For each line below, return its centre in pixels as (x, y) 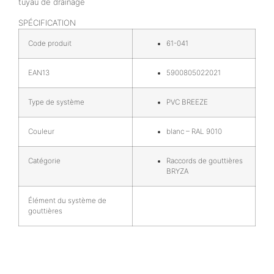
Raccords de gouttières (205, 161)
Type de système (56, 102)
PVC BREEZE (187, 102)
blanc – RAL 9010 (194, 131)
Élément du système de (67, 200)
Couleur (41, 131)
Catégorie (44, 161)
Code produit (50, 43)
